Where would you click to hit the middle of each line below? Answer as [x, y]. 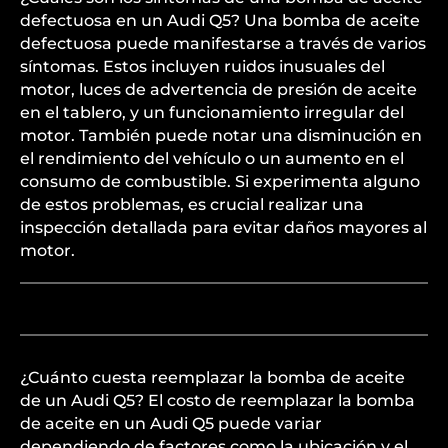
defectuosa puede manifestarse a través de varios [223, 43]
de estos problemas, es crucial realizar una [192, 204]
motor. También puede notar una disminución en [221, 135]
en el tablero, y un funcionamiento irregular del [212, 112]
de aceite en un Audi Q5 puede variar [171, 423]
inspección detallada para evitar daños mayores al [223, 227]
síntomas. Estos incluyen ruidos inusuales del [202, 66]
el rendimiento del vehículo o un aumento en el [212, 158]
